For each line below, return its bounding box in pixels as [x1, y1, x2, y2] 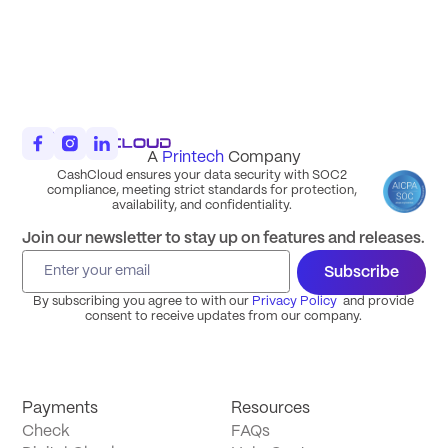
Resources [231, 401, 311, 417]
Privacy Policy [252, 296, 338, 309]
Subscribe [324, 264, 400, 280]
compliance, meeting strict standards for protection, [47, 185, 358, 198]
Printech [161, 150, 224, 166]
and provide [337, 296, 415, 309]
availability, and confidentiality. [112, 200, 293, 213]
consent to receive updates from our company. [85, 311, 363, 324]
